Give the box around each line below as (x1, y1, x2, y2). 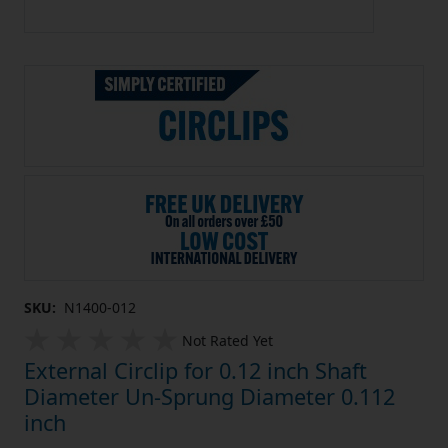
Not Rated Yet (182, 330, 273, 350)
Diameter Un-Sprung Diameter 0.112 (24, 382, 395, 412)
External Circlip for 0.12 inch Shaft (24, 356, 367, 386)
